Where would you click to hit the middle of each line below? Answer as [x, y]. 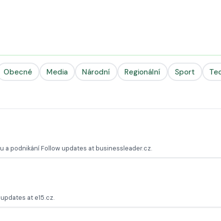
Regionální [143, 72]
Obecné [18, 72]
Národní [96, 72]
